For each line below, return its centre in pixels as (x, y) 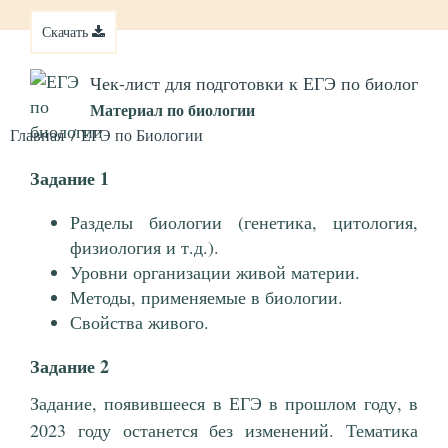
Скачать (67, 31)
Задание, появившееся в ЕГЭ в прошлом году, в (224, 403)
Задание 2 (69, 366)
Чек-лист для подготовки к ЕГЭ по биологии (264, 83)
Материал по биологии (172, 109)
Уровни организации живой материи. (215, 272)
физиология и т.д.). (144, 247)
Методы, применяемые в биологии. (206, 297)
